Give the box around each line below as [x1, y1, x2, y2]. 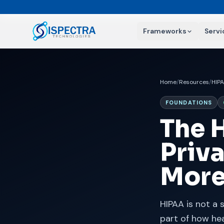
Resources [179, 78, 209, 86]
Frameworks [142, 26, 186, 35]
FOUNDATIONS [165, 99, 212, 106]
